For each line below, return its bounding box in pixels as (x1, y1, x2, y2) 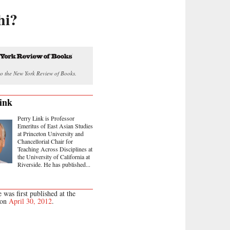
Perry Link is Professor (17, 113, 74, 122)
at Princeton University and (17, 129, 84, 138)
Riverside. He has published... (17, 160, 90, 168)
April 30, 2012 (9, 196, 52, 206)
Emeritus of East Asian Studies (17, 121, 93, 130)
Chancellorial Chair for (17, 137, 73, 145)
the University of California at (17, 152, 90, 161)
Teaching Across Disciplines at (17, 144, 92, 153)
